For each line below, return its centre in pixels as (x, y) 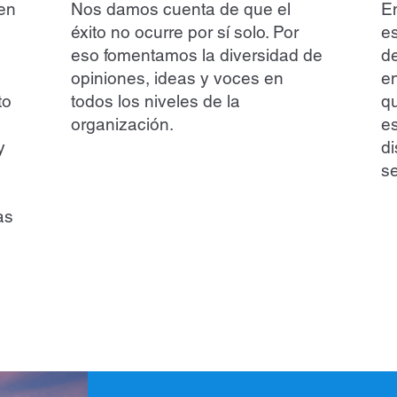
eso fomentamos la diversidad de (197, 55)
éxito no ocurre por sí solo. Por (185, 32)
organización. (123, 125)
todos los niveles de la (156, 101)
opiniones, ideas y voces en (178, 78)
